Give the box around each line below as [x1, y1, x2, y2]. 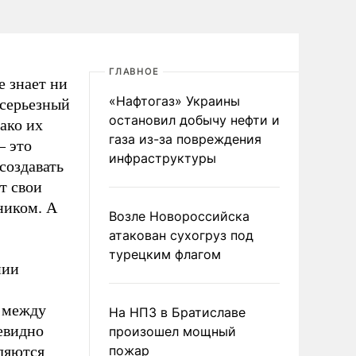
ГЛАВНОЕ [109, 66, 160, 77]
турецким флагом [109, 246, 221, 262]
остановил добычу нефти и [109, 112, 280, 128]
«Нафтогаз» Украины [109, 93, 240, 109]
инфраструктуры [109, 150, 216, 166]
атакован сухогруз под [109, 227, 253, 243]
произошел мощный [109, 323, 236, 339]
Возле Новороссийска [109, 208, 250, 224]
